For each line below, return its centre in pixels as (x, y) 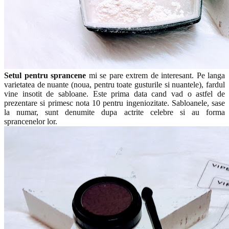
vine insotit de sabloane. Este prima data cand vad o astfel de (114, 94)
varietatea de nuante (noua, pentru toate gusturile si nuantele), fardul (114, 84)
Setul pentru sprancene (45, 75)
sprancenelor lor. (31, 121)
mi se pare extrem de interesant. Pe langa (155, 75)
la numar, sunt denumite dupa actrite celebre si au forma (114, 112)
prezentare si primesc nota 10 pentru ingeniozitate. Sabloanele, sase (114, 103)
